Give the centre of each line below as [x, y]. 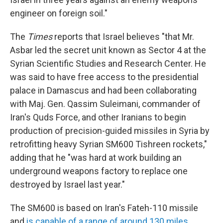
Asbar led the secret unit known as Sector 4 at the [108, 50]
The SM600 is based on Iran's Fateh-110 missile [104, 208]
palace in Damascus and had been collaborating [103, 91]
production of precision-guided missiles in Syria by [110, 131]
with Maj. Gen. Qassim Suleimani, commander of [105, 104]
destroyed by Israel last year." [67, 185]
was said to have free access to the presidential [104, 77]
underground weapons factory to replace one [99, 171]
